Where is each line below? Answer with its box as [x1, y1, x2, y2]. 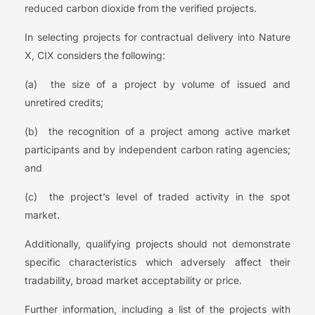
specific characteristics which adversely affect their [25, 256, 290, 269]
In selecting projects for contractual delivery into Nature [25, 31, 290, 44]
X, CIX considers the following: [25, 49, 165, 62]
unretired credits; [25, 96, 103, 109]
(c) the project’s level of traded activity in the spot [25, 191, 290, 203]
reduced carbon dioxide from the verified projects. [25, 2, 257, 15]
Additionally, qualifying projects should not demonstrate [25, 238, 290, 250]
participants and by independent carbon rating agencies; [25, 143, 290, 156]
